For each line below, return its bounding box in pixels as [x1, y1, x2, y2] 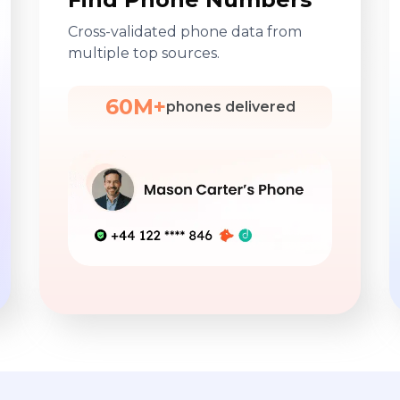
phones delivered [165, 98, 296, 116]
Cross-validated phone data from [68, 23, 302, 41]
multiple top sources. [68, 45, 220, 62]
